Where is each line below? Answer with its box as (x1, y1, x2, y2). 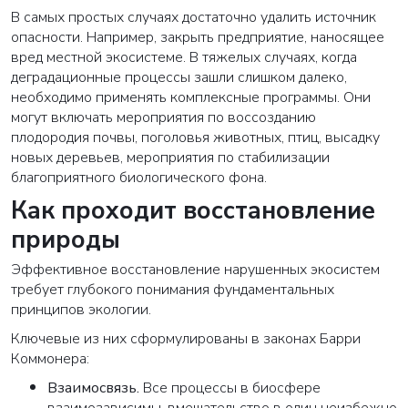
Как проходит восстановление (11, 194, 375, 229)
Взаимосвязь (47, 378, 137, 399)
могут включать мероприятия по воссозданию (11, 107, 316, 128)
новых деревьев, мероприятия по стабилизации (11, 148, 330, 168)
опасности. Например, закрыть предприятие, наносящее (11, 27, 384, 48)
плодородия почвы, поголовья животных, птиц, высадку (11, 127, 380, 148)
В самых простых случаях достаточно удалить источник (11, 7, 376, 28)
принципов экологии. (11, 300, 151, 321)
